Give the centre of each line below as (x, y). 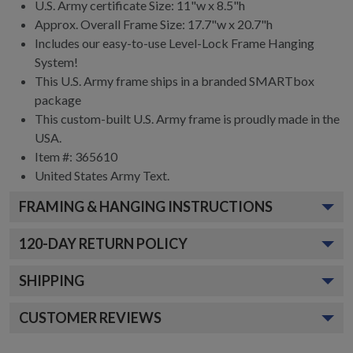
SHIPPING (52, 281)
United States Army (87, 175)
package (58, 100)
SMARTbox (281, 81)
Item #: (55, 156)
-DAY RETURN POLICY (115, 243)
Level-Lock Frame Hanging (240, 43)
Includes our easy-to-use (100, 43)
